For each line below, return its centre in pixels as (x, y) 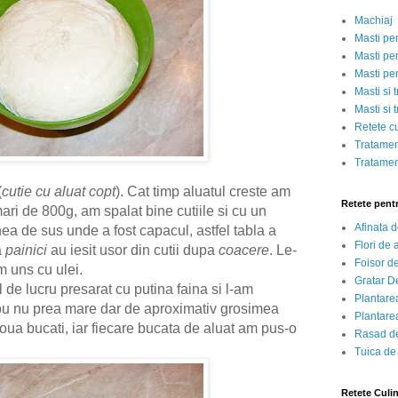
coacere (244, 251)
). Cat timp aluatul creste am (203, 192)
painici (26, 251)
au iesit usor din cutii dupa (133, 251)
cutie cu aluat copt (59, 192)
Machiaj (374, 21)
